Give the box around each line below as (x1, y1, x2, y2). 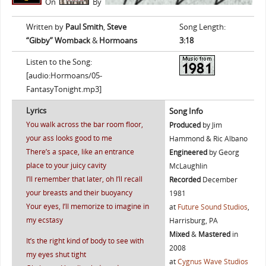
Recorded (169, 175, 201, 185)
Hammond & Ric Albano (169, 134, 248, 144)
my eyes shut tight (26, 249, 86, 260)
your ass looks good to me (26, 133, 112, 144)
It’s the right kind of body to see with (26, 236, 144, 246)
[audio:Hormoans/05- (26, 71, 102, 81)
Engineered (169, 147, 207, 158)
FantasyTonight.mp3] (26, 84, 102, 95)
